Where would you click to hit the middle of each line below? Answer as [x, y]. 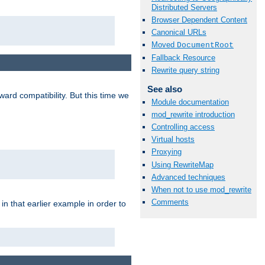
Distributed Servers [184, 7]
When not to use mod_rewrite [201, 189]
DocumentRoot [205, 46]
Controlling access [183, 127]
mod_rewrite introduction [193, 114]
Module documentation [190, 102]
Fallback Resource [183, 58]
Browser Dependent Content [199, 20]
